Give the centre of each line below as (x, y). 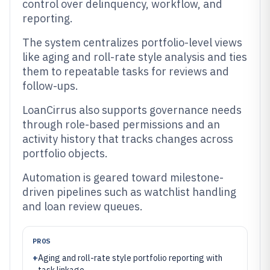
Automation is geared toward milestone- (123, 177)
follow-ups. (50, 86)
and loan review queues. (83, 206)
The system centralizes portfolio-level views (132, 42)
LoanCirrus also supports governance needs (132, 110)
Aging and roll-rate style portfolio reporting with (130, 258)
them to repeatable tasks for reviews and (126, 71)
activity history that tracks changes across (128, 139)
